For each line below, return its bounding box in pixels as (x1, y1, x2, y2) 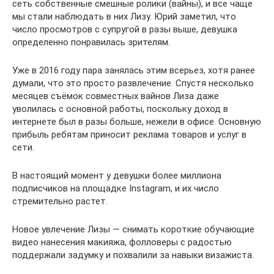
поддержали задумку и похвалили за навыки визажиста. (12, 250, 254, 261)
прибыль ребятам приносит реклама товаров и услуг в (12, 129, 246, 141)
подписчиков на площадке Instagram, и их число (12, 183, 219, 194)
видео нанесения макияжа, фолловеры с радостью (12, 237, 232, 248)
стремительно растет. (12, 196, 108, 207)
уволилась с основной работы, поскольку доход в (12, 103, 228, 115)
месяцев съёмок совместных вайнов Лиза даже (12, 91, 219, 102)
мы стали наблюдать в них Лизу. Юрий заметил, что (12, 11, 236, 23)
